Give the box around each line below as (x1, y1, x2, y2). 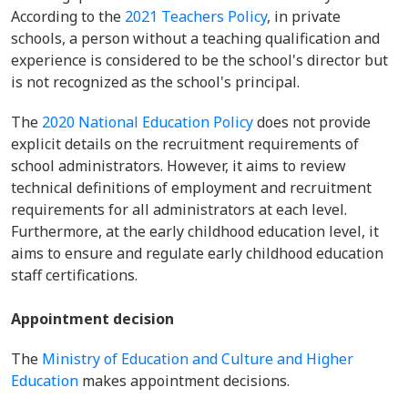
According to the (11, 6, 125, 26)
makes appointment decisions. (78, 371, 297, 391)
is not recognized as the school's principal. (11, 72, 307, 92)
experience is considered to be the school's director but (11, 50, 388, 70)
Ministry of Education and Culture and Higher (42, 349, 353, 369)
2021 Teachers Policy (125, 6, 267, 26)
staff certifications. (11, 265, 145, 285)
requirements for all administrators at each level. (11, 199, 347, 219)
